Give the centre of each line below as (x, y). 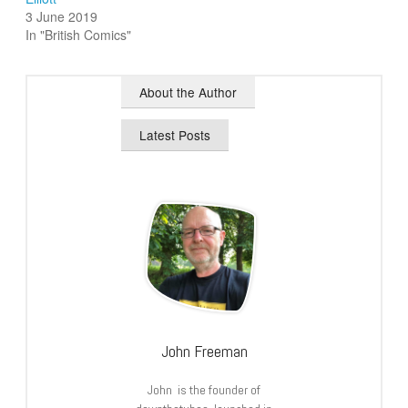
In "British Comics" (79, 34)
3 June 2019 (62, 16)
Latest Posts (175, 134)
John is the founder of (204, 389)
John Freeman (204, 351)
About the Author (189, 92)
